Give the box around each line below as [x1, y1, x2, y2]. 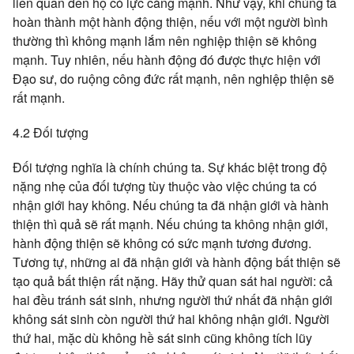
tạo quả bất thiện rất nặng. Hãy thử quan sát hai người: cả [13, 272, 333, 290]
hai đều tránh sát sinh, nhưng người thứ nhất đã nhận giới [13, 291, 333, 309]
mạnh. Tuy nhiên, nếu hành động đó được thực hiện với [13, 51, 321, 69]
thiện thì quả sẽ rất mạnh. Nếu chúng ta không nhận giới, [13, 215, 328, 233]
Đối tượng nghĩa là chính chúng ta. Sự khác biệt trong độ [13, 158, 327, 176]
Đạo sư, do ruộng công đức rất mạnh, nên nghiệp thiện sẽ [13, 70, 334, 88]
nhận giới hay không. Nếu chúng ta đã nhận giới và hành [13, 196, 329, 214]
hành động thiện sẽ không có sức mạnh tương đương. [13, 234, 311, 252]
